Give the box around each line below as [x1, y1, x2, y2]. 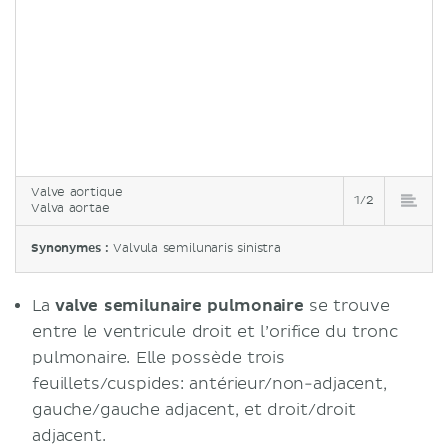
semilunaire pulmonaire [103, 295, 304, 316]
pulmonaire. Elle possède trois [32, 347, 285, 368]
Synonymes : [31, 240, 114, 256]
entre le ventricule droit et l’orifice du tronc [32, 321, 398, 342]
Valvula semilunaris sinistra [113, 240, 282, 256]
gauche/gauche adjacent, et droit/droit [32, 399, 356, 420]
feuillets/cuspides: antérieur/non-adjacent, [32, 373, 387, 394]
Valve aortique [31, 184, 123, 200]
